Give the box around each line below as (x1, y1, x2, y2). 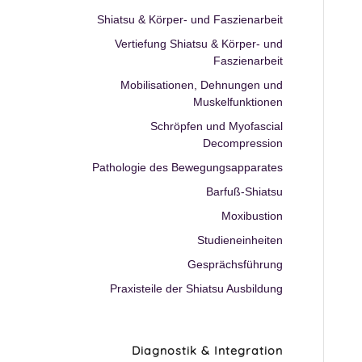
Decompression (203, 137, 284, 149)
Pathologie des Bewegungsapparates (92, 161, 284, 174)
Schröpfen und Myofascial (150, 120, 284, 133)
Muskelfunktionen (193, 95, 284, 108)
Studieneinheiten (197, 234, 284, 246)
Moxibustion (221, 209, 284, 222)
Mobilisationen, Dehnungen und (120, 78, 284, 91)
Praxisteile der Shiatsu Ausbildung (110, 282, 284, 295)
